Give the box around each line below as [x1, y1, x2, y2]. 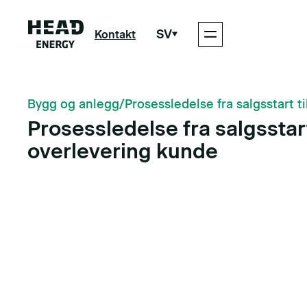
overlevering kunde [27, 138, 218, 164]
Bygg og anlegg [27, 97, 119, 112]
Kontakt [95, 27, 136, 41]
